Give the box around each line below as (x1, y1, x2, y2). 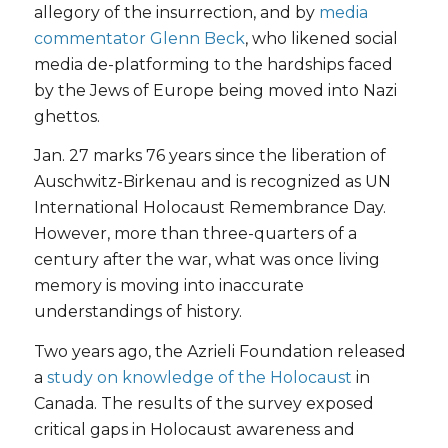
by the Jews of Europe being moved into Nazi (33, 80, 397, 100)
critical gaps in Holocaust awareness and (33, 419, 355, 439)
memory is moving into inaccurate (33, 276, 304, 296)
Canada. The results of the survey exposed (33, 393, 374, 413)
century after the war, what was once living (33, 250, 380, 270)
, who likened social (244, 28, 398, 48)
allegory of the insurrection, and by (33, 2, 319, 22)
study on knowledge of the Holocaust (46, 367, 352, 387)
